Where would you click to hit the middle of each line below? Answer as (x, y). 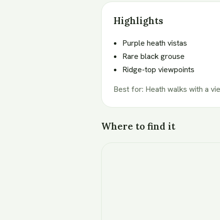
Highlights (138, 21)
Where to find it (138, 126)
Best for (128, 89)
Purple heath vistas (154, 43)
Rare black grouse (153, 56)
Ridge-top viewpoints (158, 69)
